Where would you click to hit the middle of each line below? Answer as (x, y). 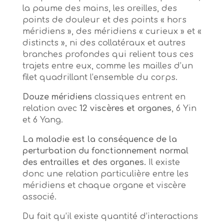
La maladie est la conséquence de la (99, 139)
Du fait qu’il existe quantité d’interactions (110, 216)
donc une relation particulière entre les (105, 174)
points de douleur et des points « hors (104, 20)
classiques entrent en (140, 97)
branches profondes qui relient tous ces (108, 54)
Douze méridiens (57, 97)
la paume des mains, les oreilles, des (99, 8)
